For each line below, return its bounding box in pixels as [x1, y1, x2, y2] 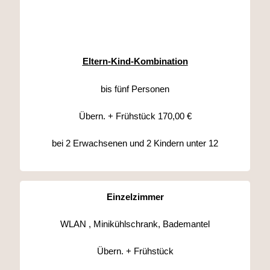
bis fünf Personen [101, 83, 169, 94]
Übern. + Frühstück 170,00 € [78, 110, 192, 121]
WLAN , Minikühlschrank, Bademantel [60, 218, 210, 229]
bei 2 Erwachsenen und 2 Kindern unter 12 [52, 137, 218, 148]
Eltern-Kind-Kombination [82, 55, 188, 66]
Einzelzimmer [106, 191, 164, 202]
